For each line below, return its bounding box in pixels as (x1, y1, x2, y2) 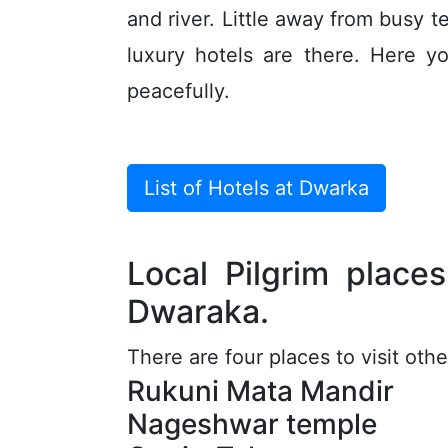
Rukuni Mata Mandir (127, 373, 394, 408)
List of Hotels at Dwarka (144, 175, 369, 200)
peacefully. (127, 79, 230, 103)
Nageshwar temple (127, 406, 377, 441)
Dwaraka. (127, 291, 269, 331)
